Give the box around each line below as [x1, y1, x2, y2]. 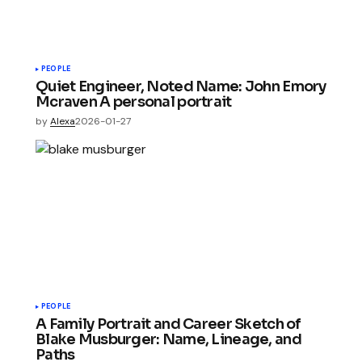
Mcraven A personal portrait [36, 92, 232, 111]
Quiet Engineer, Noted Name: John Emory [36, 77, 326, 95]
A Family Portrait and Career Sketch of [36, 314, 301, 333]
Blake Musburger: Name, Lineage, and [36, 330, 301, 348]
